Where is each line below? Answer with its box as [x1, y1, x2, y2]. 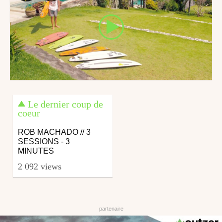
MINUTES [18, 147, 55, 156]
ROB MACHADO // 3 [18, 128, 91, 137]
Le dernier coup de [28, 99, 104, 110]
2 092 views [18, 161, 62, 171]
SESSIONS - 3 [18, 137, 70, 146]
